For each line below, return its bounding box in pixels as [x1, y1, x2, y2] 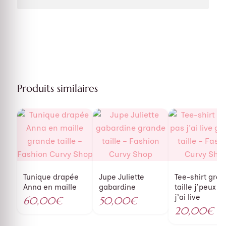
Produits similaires [17, 82, 98, 95]
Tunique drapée [23, 172, 79, 182]
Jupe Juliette [98, 172, 144, 182]
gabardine [98, 182, 136, 192]
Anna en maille [23, 182, 77, 192]
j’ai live [174, 192, 200, 202]
